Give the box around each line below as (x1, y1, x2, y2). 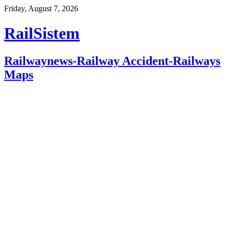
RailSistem (4, 24, 80, 43)
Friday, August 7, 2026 (4, 4, 78, 13)
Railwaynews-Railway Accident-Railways (4, 54, 220, 67)
